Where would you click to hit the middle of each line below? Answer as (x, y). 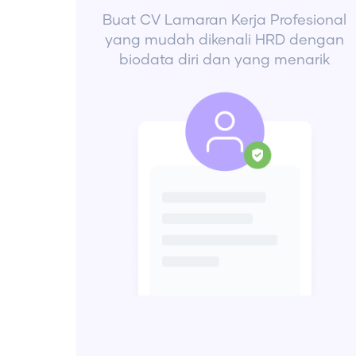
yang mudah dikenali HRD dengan (225, 41)
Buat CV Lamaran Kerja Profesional (225, 21)
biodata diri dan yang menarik (225, 61)
